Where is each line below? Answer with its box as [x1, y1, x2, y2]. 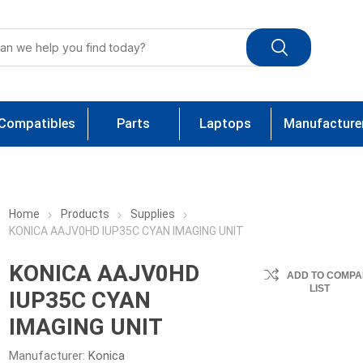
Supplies [130, 207, 176, 220]
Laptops [199, 116, 251, 131]
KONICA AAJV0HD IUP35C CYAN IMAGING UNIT [9, 224, 245, 237]
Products [61, 207, 110, 220]
